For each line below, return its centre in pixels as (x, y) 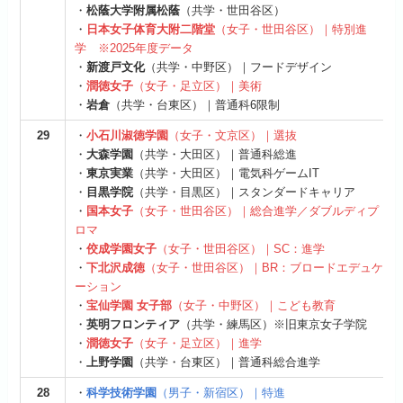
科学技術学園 (122, 393)
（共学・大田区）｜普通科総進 (215, 155)
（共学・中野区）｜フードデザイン (239, 67)
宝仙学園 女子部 (130, 306)
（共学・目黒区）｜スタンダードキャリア (245, 193)
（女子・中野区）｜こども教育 (254, 306)
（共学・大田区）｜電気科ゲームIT (227, 174)
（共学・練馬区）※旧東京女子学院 (274, 325)
